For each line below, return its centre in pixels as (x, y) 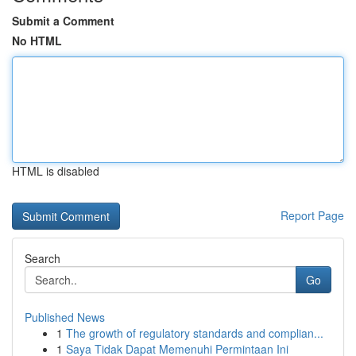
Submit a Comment (63, 21)
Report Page (312, 215)
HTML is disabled (56, 171)
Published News (65, 317)
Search (43, 258)
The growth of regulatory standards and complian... (195, 333)
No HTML (37, 41)
